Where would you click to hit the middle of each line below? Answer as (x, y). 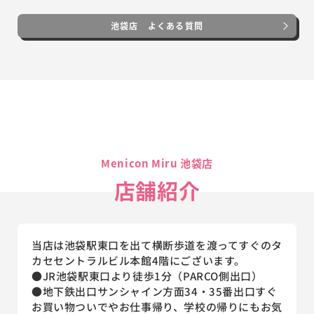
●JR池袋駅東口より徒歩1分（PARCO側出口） (147, 275)
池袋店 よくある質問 (157, 26)
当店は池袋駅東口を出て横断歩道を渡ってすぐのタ (157, 245)
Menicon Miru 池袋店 (157, 163)
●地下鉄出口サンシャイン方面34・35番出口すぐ (155, 291)
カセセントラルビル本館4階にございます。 (138, 260)
